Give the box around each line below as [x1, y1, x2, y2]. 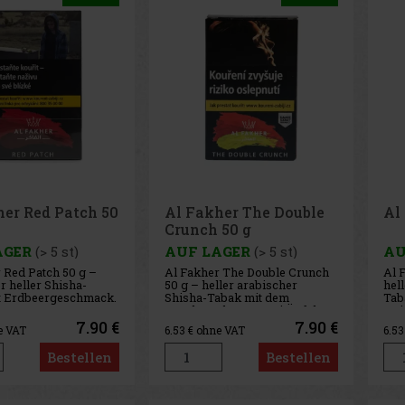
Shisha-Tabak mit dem [164, 289, 289, 306]
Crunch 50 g [164, 219, 251, 239]
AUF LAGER [164, 241, 250, 260]
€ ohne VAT [187, 322, 245, 337]
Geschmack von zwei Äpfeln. [164, 302, 326, 319]
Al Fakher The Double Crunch [164, 264, 329, 281]
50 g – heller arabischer [164, 277, 297, 294]
